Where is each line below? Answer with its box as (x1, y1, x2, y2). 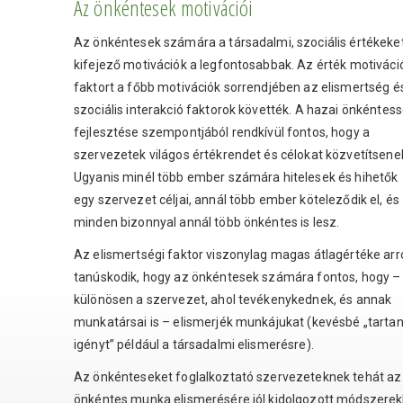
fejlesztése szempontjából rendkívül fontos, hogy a (74, 125, 370, 140)
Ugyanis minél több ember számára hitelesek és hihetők (74, 170, 399, 185)
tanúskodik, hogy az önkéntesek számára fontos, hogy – (74, 270, 401, 285)
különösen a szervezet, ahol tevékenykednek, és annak (74, 292, 392, 308)
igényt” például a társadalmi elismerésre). (74, 337, 314, 353)
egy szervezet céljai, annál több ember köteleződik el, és (74, 193, 399, 208)
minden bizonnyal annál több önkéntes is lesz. (74, 215, 340, 230)
